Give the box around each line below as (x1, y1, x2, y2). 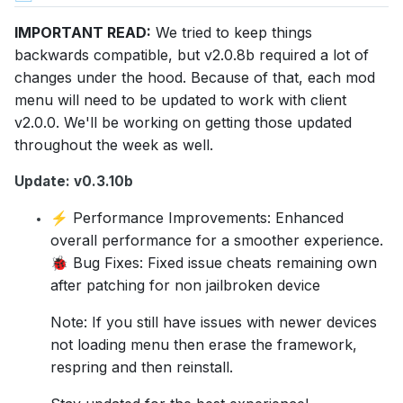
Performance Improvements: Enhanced (68, 209, 344, 228)
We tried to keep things (156, 23, 312, 42)
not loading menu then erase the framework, (50, 336, 357, 354)
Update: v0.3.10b (14, 173, 133, 191)
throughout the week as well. (14, 136, 213, 155)
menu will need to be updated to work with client (14, 91, 346, 110)
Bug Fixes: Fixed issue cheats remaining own (68, 254, 377, 273)
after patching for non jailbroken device (50, 276, 320, 295)
